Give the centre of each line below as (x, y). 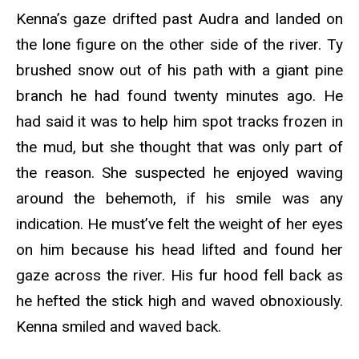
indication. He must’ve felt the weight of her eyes (179, 224)
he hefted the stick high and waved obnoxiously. (179, 301)
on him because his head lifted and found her (179, 249)
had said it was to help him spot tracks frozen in (179, 121)
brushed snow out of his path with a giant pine (179, 70)
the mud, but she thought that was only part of (179, 147)
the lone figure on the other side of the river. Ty (179, 44)
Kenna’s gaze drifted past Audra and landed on (179, 18)
